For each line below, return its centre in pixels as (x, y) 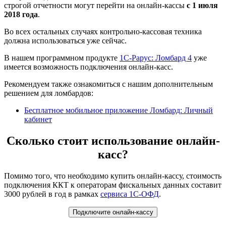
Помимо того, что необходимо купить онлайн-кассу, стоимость (113, 176)
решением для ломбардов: (49, 93)
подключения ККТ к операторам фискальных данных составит (113, 185)
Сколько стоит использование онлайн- (113, 141)
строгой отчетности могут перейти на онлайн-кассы (95, 6)
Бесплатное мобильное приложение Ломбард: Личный (119, 110)
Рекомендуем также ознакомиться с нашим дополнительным (108, 84)
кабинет (38, 120)
